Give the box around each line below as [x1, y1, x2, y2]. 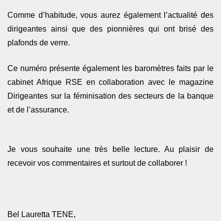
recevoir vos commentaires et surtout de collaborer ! [7, 159, 189, 168]
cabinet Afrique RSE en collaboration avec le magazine [7, 78, 214, 87]
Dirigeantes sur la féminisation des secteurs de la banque [7, 92, 214, 101]
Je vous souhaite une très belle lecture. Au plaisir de [7, 145, 214, 154]
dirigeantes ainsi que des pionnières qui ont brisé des [7, 25, 214, 34]
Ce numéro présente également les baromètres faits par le [7, 64, 214, 73]
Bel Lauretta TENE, [7, 210, 77, 219]
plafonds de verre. [7, 38, 70, 47]
